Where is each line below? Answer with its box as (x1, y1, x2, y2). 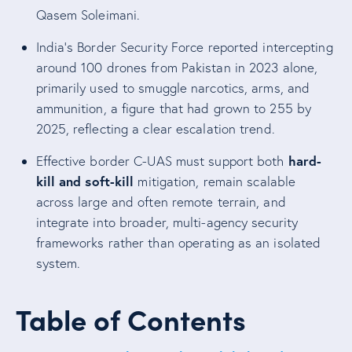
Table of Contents (16, 299, 246, 339)
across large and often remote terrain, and (35, 193, 286, 210)
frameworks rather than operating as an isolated (35, 234, 321, 251)
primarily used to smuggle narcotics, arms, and (35, 79, 310, 96)
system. (35, 255, 81, 271)
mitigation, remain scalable (134, 173, 296, 189)
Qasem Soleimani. (35, 6, 141, 23)
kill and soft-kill (35, 172, 134, 190)
